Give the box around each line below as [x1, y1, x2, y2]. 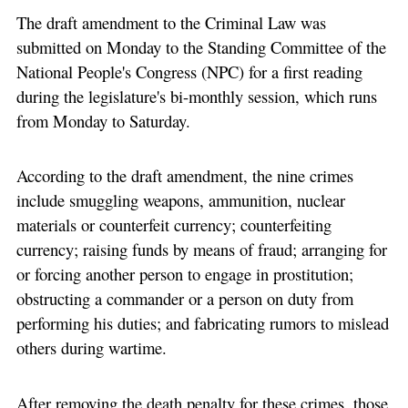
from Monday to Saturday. [15, 108, 190, 132]
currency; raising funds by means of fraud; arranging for [15, 238, 387, 261]
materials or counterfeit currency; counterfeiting [15, 213, 331, 237]
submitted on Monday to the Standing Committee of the [15, 35, 386, 58]
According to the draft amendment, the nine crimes [15, 164, 353, 188]
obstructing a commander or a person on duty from [15, 287, 353, 311]
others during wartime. [15, 336, 167, 360]
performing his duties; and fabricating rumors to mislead [15, 311, 389, 335]
